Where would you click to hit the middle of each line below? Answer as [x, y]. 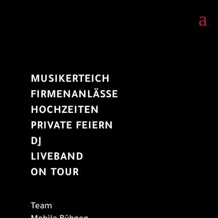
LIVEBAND [57, 158]
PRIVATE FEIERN [72, 127]
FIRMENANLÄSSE [74, 95]
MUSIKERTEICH [70, 80]
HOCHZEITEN [65, 111]
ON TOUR [54, 173]
